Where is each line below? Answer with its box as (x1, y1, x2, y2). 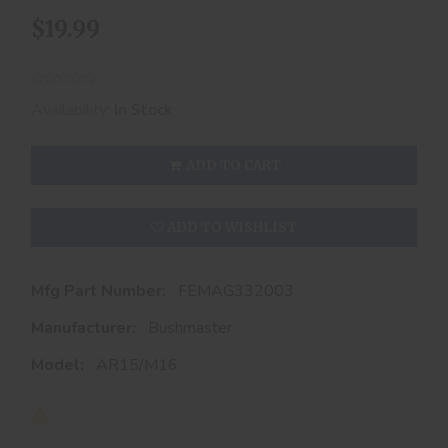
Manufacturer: (31, 316, 140, 339)
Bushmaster (148, 316, 232, 339)
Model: (31, 353, 88, 376)
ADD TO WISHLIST (164, 218, 297, 236)
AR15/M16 (96, 353, 178, 376)
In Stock (114, 99, 172, 120)
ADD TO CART (183, 156, 282, 174)
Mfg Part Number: (31, 279, 170, 302)
